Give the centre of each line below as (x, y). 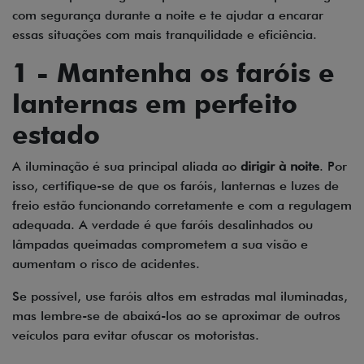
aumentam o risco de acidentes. (110, 264)
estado (56, 135)
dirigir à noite (280, 167)
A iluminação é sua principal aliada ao (126, 167)
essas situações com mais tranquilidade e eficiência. (165, 35)
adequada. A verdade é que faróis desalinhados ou (162, 225)
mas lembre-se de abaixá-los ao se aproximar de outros (176, 316)
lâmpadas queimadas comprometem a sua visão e (160, 245)
